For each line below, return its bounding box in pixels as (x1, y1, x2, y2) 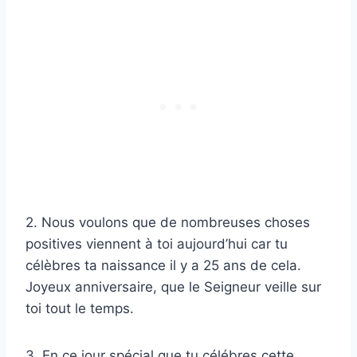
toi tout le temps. (25, 300, 134, 317)
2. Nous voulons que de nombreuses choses (25, 214, 310, 231)
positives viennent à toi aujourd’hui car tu (25, 236, 288, 253)
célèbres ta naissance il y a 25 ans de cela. (25, 257, 301, 274)
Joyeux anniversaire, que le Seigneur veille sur (25, 279, 321, 296)
